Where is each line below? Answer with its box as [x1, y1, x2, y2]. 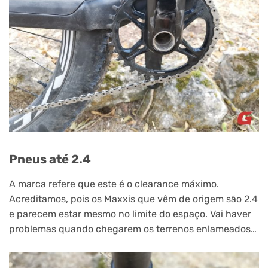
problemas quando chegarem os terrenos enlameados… [9, 223, 257, 234]
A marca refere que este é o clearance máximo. [9, 178, 219, 190]
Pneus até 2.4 [9, 151, 91, 166]
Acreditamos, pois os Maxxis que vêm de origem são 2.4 [9, 193, 258, 205]
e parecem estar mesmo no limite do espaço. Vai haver [9, 208, 251, 220]
